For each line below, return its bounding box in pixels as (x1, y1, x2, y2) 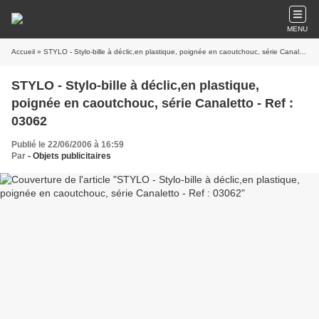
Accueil (11, 48, 35, 56)
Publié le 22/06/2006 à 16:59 (11, 140, 124, 150)
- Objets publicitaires (28, 151, 111, 161)
